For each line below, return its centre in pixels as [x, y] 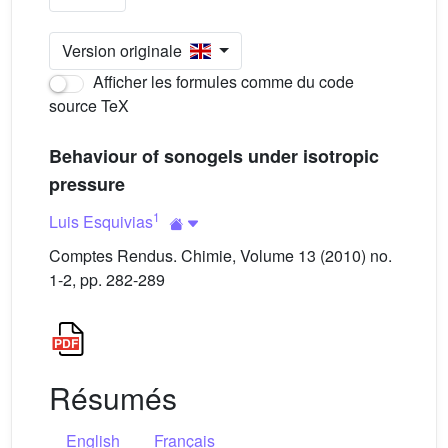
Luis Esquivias [101, 221]
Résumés [113, 397]
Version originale [126, 50]
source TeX [89, 105]
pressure [87, 184]
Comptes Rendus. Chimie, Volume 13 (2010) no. [220, 255]
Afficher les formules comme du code [221, 81]
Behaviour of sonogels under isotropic [214, 156]
